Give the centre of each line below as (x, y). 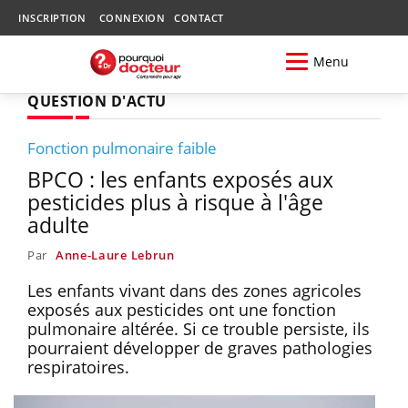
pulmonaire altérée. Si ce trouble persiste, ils (199, 328)
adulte (58, 224)
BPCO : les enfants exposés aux (180, 179)
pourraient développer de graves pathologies (200, 347)
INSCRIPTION (52, 18)
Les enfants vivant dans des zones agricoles (194, 290)
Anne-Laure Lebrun (115, 255)
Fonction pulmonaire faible (122, 148)
